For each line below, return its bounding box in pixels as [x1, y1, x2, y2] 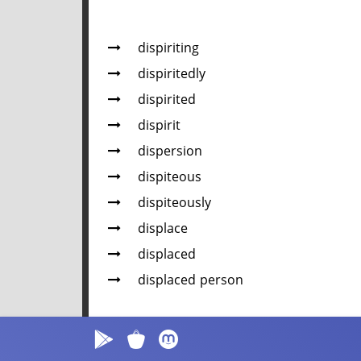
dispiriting [138, 38, 199, 59]
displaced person [138, 270, 243, 291]
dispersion [138, 141, 202, 162]
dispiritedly [138, 64, 205, 85]
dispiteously [138, 193, 211, 214]
